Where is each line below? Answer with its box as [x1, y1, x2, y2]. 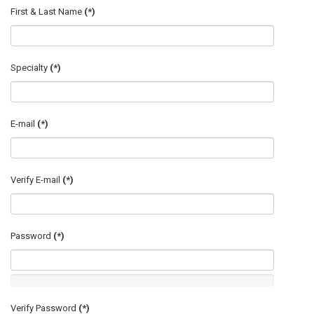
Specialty [11, 62, 48, 73]
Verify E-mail [11, 175, 60, 185]
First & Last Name [11, 6, 82, 17]
